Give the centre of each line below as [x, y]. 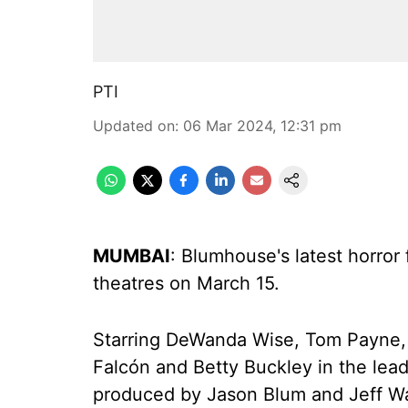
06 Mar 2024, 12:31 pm [262, 126]
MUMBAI [132, 256]
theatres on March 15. [186, 283]
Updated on [134, 126]
